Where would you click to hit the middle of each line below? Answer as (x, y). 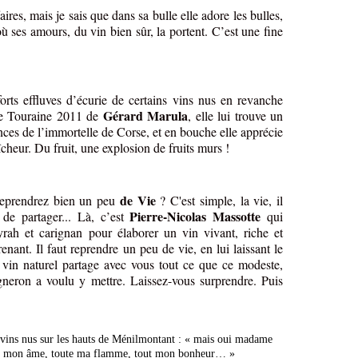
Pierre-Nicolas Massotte (195, 217)
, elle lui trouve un (236, 116)
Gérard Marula (145, 116)
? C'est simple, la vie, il (219, 201)
